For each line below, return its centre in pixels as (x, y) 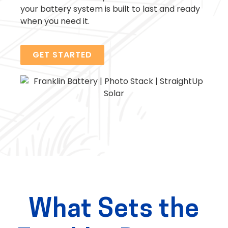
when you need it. (55, 21)
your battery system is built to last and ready (110, 9)
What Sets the (114, 211)
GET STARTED (62, 55)
